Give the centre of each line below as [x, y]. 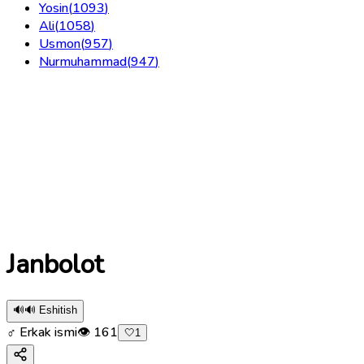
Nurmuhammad [83, 61]
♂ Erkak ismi [42, 332]
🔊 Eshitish [51, 310]
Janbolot [55, 265]
